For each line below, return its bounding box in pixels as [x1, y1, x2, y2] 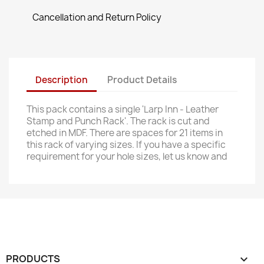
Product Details [107, 73, 177, 86]
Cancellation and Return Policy [32, 11, 161, 24]
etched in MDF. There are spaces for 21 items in [27, 127, 223, 139]
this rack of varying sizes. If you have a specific [27, 138, 226, 151]
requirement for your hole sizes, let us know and [27, 150, 227, 163]
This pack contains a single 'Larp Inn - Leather [27, 103, 219, 115]
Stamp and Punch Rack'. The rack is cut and [27, 115, 210, 127]
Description [35, 73, 88, 86]
